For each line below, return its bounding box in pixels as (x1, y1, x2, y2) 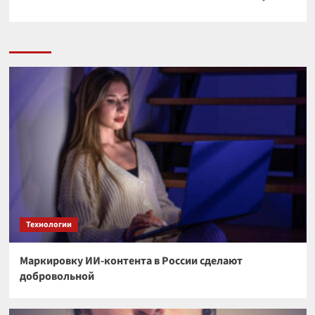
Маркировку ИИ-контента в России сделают (19, 252, 243, 269)
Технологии (25, 218, 72, 231)
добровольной (19, 268, 94, 284)
